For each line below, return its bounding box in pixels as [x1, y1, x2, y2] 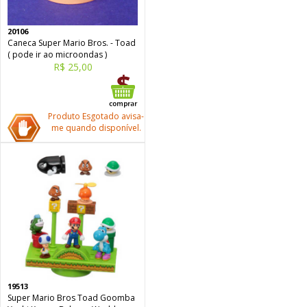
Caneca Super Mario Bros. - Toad [8, 37, 136, 49]
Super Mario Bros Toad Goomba [8, 292, 135, 304]
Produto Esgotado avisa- [48, 110, 144, 122]
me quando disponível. [51, 122, 141, 134]
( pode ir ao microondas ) [8, 49, 107, 60]
